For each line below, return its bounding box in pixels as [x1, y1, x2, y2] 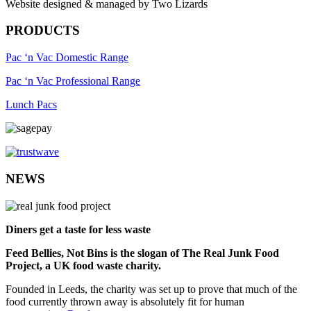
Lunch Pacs [6, 99, 57, 111]
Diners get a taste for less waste [6, 223, 151, 235]
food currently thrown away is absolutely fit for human [6, 295, 244, 308]
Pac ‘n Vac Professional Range [6, 75, 140, 87]
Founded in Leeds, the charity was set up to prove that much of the [6, 283, 297, 295]
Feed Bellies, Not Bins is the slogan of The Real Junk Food [6, 246, 279, 259]
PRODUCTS [6, 23, 80, 38]
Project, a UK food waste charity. [6, 259, 161, 271]
